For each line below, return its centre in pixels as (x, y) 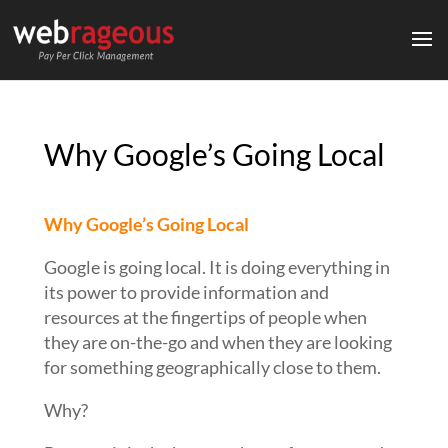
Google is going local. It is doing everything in (216, 267)
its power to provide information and (186, 292)
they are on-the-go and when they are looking (217, 342)
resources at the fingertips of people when (205, 317)
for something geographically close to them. (212, 367)
